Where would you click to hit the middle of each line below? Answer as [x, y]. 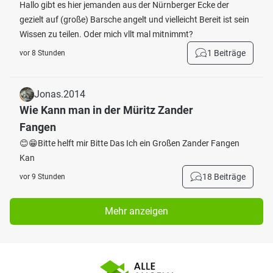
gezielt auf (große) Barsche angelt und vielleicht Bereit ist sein [134, 19]
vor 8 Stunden [42, 53]
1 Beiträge [226, 53]
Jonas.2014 [60, 94]
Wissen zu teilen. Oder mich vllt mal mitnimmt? [106, 34]
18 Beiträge [224, 177]
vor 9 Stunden [42, 177]
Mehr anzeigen [136, 211]
